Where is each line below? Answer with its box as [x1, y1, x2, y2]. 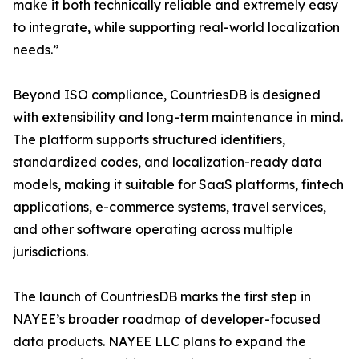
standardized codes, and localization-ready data [13, 154, 322, 171]
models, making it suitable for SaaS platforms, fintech [13, 176, 344, 193]
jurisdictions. [13, 244, 88, 260]
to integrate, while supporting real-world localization [13, 19, 340, 36]
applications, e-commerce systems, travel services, [13, 199, 326, 216]
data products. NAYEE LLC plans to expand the [13, 333, 306, 350]
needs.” [13, 42, 59, 58]
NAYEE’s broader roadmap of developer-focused [13, 311, 321, 328]
